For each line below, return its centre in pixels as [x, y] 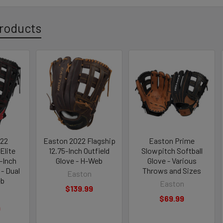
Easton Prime [172, 140]
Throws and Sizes [172, 170]
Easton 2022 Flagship [79, 140]
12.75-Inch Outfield [79, 150]
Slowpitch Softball [172, 150]
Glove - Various [172, 160]
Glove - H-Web [79, 160]
